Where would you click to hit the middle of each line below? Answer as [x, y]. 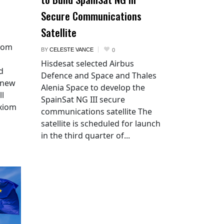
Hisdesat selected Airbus [87, 63]
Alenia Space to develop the [93, 87]
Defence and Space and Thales [99, 75]
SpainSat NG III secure [83, 99]
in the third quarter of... [85, 135]
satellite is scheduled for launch [101, 123]
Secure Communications [91, 15]
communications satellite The [96, 111]
